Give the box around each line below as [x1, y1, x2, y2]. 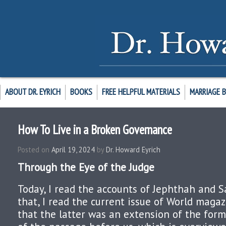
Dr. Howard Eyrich [106, 145, 160, 154]
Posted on [18, 145, 49, 154]
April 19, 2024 [51, 145, 95, 154]
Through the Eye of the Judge [18, 160, 154, 174]
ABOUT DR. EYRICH [5, 86, 61, 97]
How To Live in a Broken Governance [18, 122, 172, 138]
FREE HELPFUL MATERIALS [102, 86, 180, 97]
